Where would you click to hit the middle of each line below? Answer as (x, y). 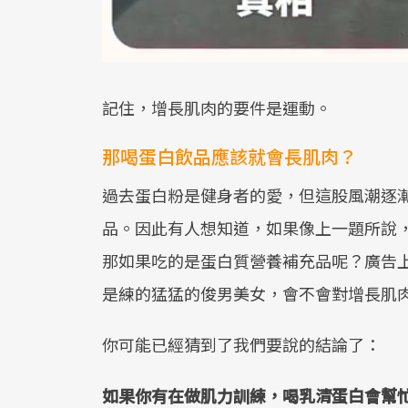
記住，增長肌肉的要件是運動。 (217, 107)
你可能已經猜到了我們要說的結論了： (241, 344)
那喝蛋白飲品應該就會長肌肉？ (229, 156)
